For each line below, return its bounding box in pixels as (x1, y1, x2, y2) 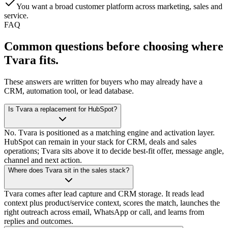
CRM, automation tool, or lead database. (4, 86, 134, 95)
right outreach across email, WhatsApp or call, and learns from (4, 207, 204, 216)
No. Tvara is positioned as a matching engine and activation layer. (4, 128, 215, 137)
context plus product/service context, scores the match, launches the (4, 198, 220, 207)
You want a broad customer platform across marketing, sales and (16, 2, 222, 11)
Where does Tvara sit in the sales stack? (8, 166, 129, 174)
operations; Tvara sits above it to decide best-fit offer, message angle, (4, 146, 224, 155)
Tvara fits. (4, 53, 59, 67)
